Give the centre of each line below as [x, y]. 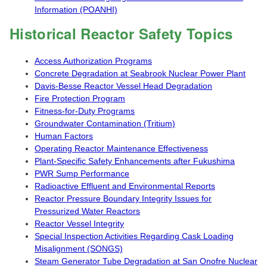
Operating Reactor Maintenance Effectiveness [121, 149]
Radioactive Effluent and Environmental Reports [125, 186]
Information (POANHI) [76, 10]
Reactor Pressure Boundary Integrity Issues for [123, 199]
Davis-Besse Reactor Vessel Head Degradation [123, 86]
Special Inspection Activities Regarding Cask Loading [134, 236]
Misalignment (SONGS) [79, 249]
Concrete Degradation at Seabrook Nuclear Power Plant [140, 74]
